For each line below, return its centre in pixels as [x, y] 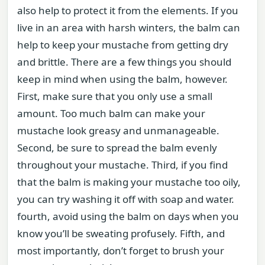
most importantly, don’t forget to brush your [121, 251]
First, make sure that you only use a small [115, 96]
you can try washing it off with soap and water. [126, 199]
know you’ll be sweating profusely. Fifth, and [121, 234]
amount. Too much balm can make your [111, 114]
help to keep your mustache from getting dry [123, 45]
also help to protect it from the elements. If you [128, 11]
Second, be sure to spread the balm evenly [117, 148]
